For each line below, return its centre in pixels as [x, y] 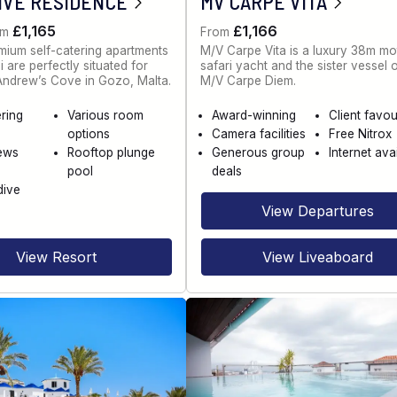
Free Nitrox [360, 133]
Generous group [259, 152]
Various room [106, 115]
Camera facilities [259, 133]
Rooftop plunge [112, 152]
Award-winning [254, 115]
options [89, 133]
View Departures [317, 211]
